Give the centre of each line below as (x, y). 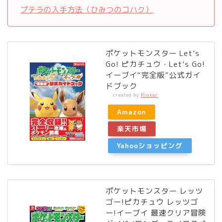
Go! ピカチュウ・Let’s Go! (155, 64)
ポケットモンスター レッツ (154, 191)
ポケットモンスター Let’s (153, 53)
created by (127, 95)
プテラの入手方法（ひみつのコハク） (87, 9)
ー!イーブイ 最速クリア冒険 (156, 213)
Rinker (149, 95)
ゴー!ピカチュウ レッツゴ (152, 202)
